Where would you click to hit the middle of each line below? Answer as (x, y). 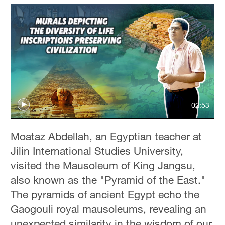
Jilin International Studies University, (97, 150)
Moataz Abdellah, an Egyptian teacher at (106, 136)
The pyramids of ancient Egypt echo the (105, 194)
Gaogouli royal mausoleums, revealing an (109, 209)
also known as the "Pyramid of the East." (108, 180)
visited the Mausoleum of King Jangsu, (103, 165)
